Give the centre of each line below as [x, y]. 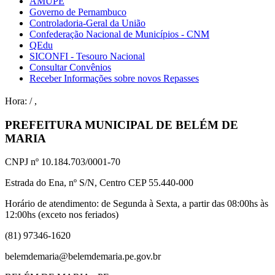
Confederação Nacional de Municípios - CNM [119, 34]
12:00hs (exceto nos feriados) [62, 215]
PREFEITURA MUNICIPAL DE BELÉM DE [122, 125]
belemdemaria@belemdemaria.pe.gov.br [83, 257]
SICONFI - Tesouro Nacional [87, 56]
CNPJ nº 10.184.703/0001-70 [63, 162]
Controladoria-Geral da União [87, 23]
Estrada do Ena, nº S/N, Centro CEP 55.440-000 [99, 183]
